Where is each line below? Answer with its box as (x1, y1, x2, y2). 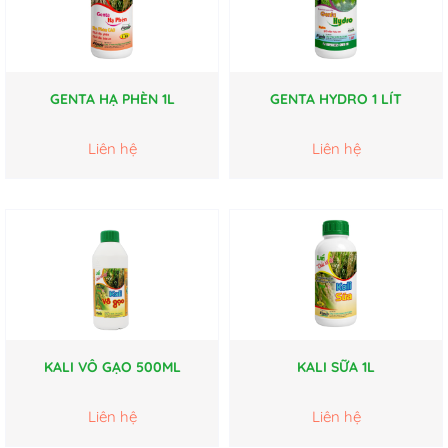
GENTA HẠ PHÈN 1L (49, 90, 175, 109)
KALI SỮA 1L (297, 358, 375, 377)
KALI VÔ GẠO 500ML (43, 358, 181, 377)
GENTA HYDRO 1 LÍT (270, 90, 402, 109)
